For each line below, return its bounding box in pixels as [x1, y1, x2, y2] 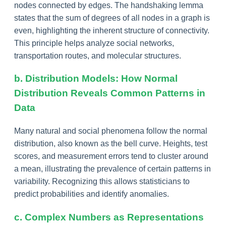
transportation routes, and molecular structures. [14, 51, 181, 60]
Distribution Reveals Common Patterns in [14, 88, 205, 99]
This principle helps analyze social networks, [14, 38, 174, 47]
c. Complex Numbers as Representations [14, 211, 204, 222]
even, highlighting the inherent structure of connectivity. [14, 26, 209, 35]
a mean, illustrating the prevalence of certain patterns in [14, 164, 211, 174]
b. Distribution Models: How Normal [14, 73, 178, 84]
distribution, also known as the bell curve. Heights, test [14, 139, 207, 148]
